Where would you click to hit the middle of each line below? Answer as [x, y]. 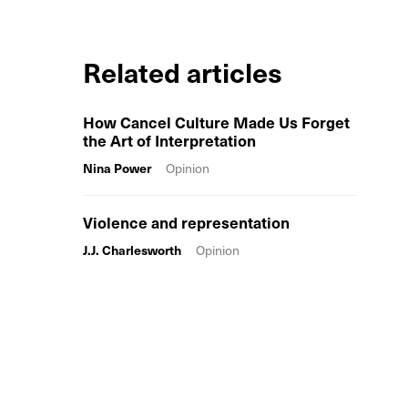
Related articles [183, 71]
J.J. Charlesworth [132, 250]
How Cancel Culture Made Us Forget [216, 122]
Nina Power [117, 168]
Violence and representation [186, 222]
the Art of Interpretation [169, 140]
